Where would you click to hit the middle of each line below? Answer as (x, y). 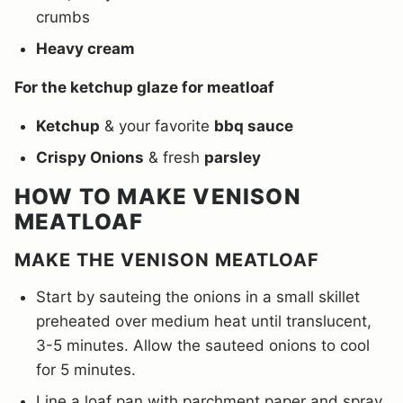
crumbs (63, 17)
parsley (233, 157)
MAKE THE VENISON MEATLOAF (167, 260)
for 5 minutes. (86, 369)
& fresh (174, 157)
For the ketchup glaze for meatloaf (144, 87)
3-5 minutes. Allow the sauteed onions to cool (203, 345)
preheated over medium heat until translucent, (204, 321)
